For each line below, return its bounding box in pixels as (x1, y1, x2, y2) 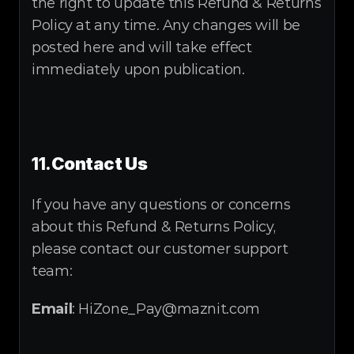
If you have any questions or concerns (32, 196, 291, 213)
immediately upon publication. (32, 61, 245, 78)
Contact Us (51, 153, 148, 174)
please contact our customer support (32, 240, 288, 258)
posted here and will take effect (32, 39, 252, 56)
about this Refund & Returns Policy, (32, 218, 276, 235)
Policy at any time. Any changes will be (32, 17, 300, 34)
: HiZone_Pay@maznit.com (72, 300, 260, 318)
